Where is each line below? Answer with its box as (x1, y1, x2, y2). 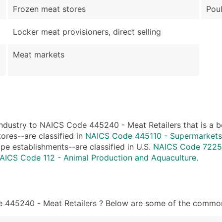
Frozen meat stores (13, 4, 86, 14)
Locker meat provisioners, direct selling (13, 27, 161, 37)
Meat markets (13, 50, 64, 60)
